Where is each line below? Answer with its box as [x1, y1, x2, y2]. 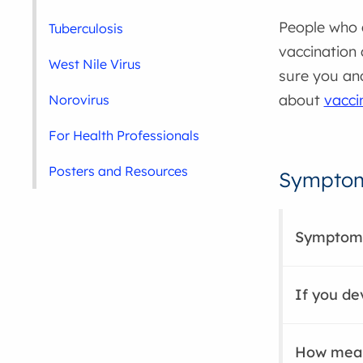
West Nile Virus [49, 56, 142, 72]
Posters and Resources [49, 163, 189, 179]
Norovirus [49, 92, 110, 108]
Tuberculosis [49, 20, 124, 36]
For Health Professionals [49, 127, 200, 143]
